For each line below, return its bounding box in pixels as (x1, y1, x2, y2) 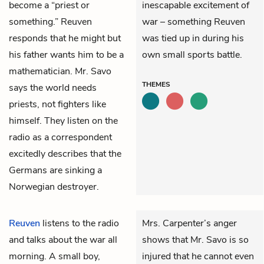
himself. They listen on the (9, 114, 118, 127)
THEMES (142, 79, 170, 89)
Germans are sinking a (9, 163, 102, 177)
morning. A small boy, (9, 249, 100, 263)
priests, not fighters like (9, 97, 106, 111)
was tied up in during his (142, 31, 244, 45)
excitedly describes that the (9, 147, 121, 160)
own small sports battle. (142, 48, 242, 61)
